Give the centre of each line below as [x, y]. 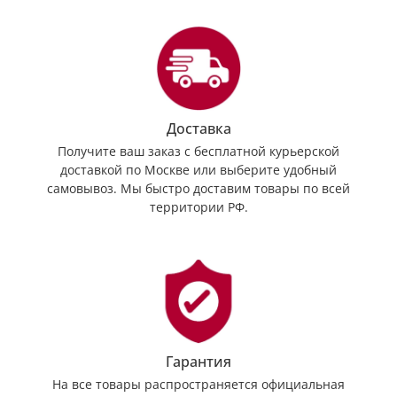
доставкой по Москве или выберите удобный [198, 170]
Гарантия [198, 362]
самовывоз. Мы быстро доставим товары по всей [198, 189]
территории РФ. [198, 207]
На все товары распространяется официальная [198, 385]
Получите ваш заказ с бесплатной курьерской [198, 152]
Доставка [198, 129]
